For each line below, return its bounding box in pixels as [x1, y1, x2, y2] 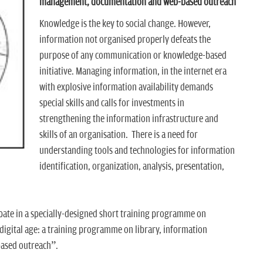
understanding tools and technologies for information [39, 145, 235, 157]
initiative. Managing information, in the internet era [39, 66, 227, 77]
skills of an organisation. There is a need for [39, 129, 198, 141]
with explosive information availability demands [39, 82, 213, 93]
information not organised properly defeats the [39, 34, 211, 46]
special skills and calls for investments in [39, 97, 184, 109]
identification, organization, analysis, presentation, [39, 161, 224, 173]
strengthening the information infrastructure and [39, 113, 218, 125]
